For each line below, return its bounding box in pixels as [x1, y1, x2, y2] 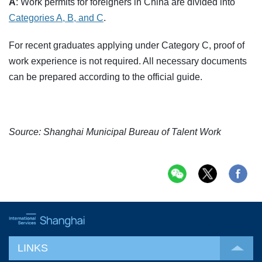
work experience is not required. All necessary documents [9, 56, 247, 67]
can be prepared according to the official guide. [9, 72, 202, 82]
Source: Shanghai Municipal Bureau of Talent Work [9, 127, 221, 137]
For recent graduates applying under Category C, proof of [9, 40, 244, 51]
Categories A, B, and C [9, 13, 104, 23]
